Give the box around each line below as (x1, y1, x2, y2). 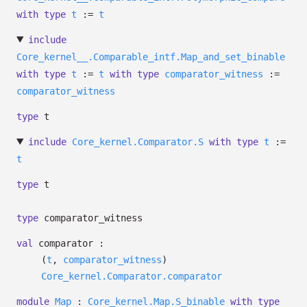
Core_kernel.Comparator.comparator (41, 271, 222, 282)
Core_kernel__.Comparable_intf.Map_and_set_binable (16, 51, 285, 62)
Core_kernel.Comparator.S (71, 136, 204, 147)
